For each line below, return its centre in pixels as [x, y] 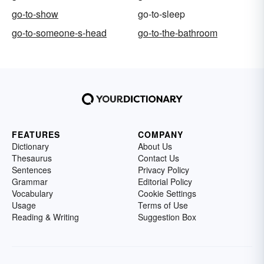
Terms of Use [163, 205]
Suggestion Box [167, 217]
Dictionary [30, 146]
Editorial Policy [165, 182]
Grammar [30, 182]
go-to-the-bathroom [178, 33]
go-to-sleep [161, 14]
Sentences [32, 170]
